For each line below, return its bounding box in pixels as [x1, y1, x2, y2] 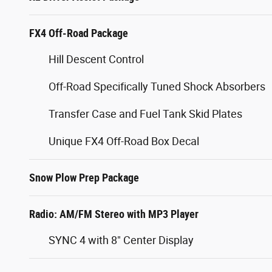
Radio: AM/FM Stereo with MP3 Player [29, 207, 199, 220]
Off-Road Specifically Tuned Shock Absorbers [49, 80, 265, 93]
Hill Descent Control [49, 52, 144, 66]
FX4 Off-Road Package [29, 26, 128, 39]
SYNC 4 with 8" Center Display [49, 233, 194, 246]
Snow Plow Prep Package [29, 171, 139, 184]
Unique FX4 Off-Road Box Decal [49, 134, 199, 148]
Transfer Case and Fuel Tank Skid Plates [49, 107, 242, 120]
